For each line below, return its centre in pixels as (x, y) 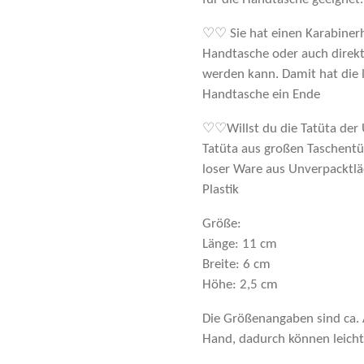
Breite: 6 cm (236, 265)
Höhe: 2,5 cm (240, 285)
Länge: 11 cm (240, 245)
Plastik (221, 190)
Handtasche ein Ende (261, 95)
